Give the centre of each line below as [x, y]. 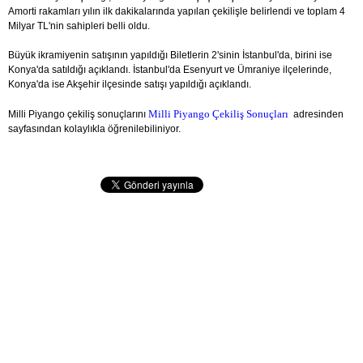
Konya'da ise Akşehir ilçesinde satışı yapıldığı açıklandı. [130, 85]
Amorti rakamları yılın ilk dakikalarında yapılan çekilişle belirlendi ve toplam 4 [177, 12]
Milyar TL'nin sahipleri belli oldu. [79, 26]
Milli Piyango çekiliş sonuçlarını [78, 115]
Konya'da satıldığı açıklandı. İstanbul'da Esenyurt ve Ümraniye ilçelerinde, [171, 70]
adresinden [316, 115]
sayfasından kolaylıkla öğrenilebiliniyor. [94, 129]
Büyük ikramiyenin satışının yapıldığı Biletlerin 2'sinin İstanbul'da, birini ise [170, 56]
